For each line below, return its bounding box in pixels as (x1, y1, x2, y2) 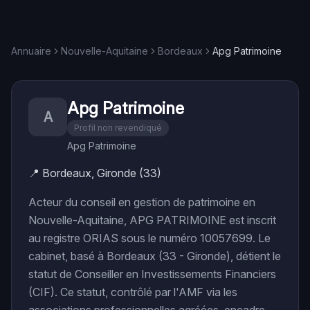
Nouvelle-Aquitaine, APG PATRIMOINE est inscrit (28, 213, 276, 227)
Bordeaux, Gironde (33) (42, 166, 161, 180)
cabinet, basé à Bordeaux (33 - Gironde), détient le (28, 249, 281, 263)
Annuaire (11, 45, 51, 57)
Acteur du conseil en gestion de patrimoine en (28, 195, 255, 209)
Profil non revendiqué (74, 122, 162, 133)
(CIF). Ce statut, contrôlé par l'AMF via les (28, 285, 237, 299)
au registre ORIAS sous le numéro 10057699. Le (28, 231, 271, 245)
